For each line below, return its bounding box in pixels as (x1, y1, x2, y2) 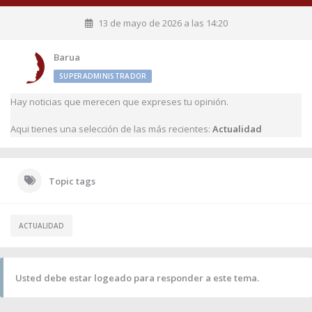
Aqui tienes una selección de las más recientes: (10, 123, 212, 135)
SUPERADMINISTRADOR (59, 71, 147, 81)
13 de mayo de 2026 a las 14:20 (97, 17, 228, 29)
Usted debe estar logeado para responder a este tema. (15, 271, 259, 284)
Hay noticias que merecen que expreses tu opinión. (10, 95, 228, 108)
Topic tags (49, 175, 95, 187)
